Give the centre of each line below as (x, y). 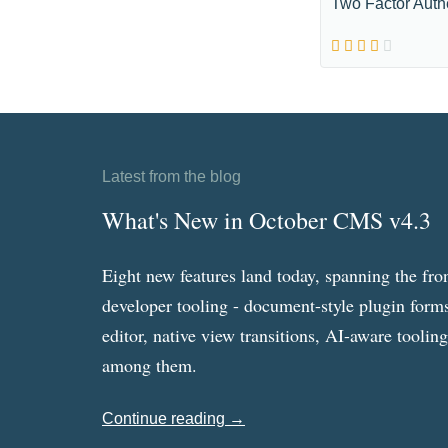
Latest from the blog (171, 176)
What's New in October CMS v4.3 (266, 220)
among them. (149, 365)
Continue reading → (173, 418)
